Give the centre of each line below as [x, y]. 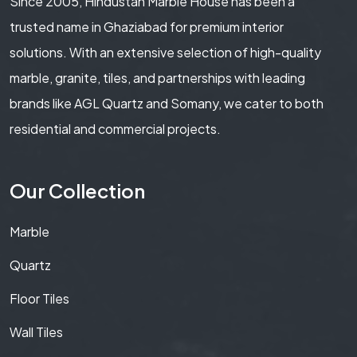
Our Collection [77, 191]
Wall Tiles [36, 332]
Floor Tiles [39, 299]
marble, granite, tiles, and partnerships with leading [157, 78]
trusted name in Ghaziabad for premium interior [147, 27]
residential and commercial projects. [115, 129]
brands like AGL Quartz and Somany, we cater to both [167, 104]
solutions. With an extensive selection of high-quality [165, 53]
